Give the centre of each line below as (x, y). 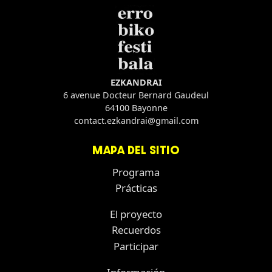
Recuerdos (136, 230)
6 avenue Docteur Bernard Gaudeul (136, 95)
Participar (136, 246)
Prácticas (136, 188)
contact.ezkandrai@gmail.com (136, 121)
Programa (136, 172)
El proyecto (136, 214)
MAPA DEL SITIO (136, 150)
